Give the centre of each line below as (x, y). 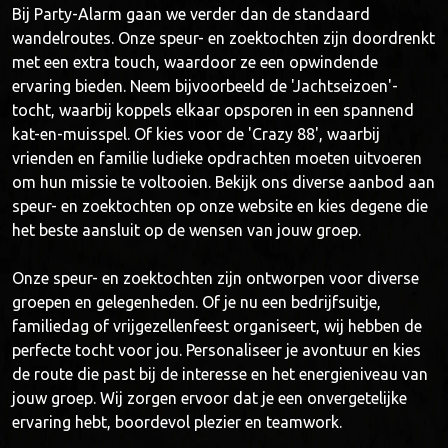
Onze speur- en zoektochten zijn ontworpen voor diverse (215, 278)
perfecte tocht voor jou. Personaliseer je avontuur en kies (216, 350)
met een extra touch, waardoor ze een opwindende (195, 62)
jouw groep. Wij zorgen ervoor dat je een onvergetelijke (209, 398)
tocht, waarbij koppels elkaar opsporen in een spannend (213, 110)
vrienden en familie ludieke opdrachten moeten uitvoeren (217, 158)
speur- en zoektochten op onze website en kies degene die (220, 206)
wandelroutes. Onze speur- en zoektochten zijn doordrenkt (223, 38)
